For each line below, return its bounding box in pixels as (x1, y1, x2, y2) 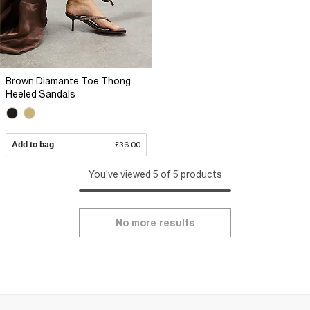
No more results (115, 217, 195, 228)
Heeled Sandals (6, 89, 75, 100)
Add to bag (12, 139, 54, 149)
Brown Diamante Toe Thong (6, 75, 131, 87)
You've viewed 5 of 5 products (88, 168, 222, 180)
